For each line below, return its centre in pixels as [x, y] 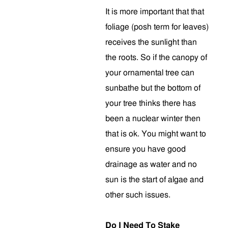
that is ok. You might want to [156, 134]
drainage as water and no [151, 164]
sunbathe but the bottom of [153, 88]
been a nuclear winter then [153, 119]
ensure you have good [146, 149]
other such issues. [138, 195]
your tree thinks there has [151, 103]
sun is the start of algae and [154, 180]
